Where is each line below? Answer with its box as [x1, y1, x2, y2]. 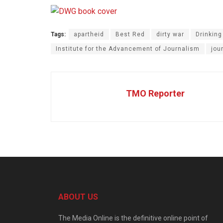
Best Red [115, 30, 145, 38]
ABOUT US [58, 192, 98, 202]
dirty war [156, 30, 184, 38]
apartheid [74, 30, 104, 38]
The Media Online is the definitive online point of [58, 214, 208, 222]
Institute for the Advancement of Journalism [56, 45, 200, 52]
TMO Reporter [126, 88, 185, 99]
